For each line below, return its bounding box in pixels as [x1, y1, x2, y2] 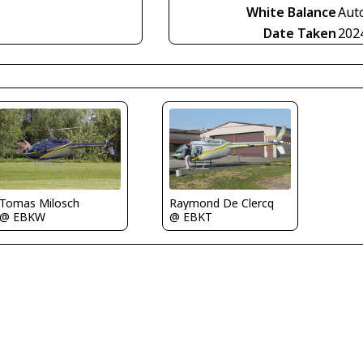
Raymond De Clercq [169, 194, 274, 211]
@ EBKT [169, 208, 212, 224]
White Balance [246, 3, 336, 21]
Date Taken [263, 24, 336, 42]
